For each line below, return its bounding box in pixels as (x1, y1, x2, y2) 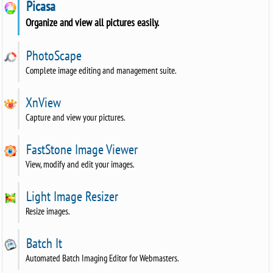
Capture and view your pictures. (26, 112, 126, 124)
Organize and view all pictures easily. (26, 15, 160, 30)
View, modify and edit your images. (26, 158, 135, 171)
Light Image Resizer (23, 188, 119, 205)
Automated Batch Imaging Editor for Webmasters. (26, 252, 180, 264)
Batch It (23, 235, 63, 252)
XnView (23, 94, 62, 112)
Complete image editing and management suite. (26, 65, 177, 77)
